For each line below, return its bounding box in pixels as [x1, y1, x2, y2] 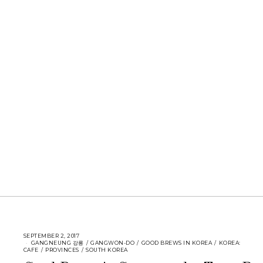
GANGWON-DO [90, 239, 135, 246]
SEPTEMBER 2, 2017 [23, 232, 80, 239]
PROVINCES [45, 246, 79, 253]
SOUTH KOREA [86, 246, 128, 253]
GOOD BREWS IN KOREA [141, 239, 213, 246]
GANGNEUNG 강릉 [31, 239, 84, 246]
